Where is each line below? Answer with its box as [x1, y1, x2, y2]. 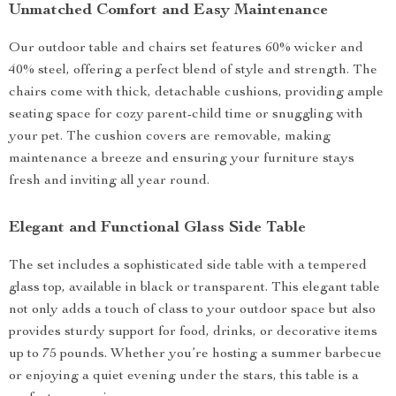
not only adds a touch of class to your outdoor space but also [9, 303, 376, 318]
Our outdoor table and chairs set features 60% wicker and [9, 42, 363, 57]
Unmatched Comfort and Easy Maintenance [9, 3, 328, 19]
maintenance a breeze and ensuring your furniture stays [9, 152, 354, 167]
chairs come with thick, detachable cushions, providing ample [9, 86, 384, 101]
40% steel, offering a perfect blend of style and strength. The [9, 64, 377, 79]
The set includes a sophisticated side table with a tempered [9, 259, 367, 274]
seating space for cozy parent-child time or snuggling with [9, 108, 363, 123]
